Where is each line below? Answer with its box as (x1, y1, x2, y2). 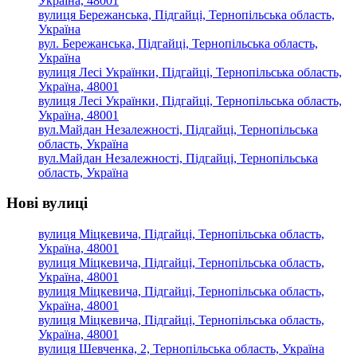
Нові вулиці (6, 194, 88, 212)
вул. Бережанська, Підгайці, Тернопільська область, (38, 36, 318, 50)
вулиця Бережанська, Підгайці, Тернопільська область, (38, 7, 335, 22)
